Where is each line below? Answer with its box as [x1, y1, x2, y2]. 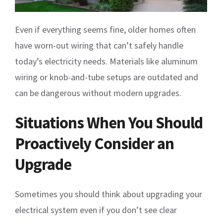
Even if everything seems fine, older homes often [15, 24, 196, 36]
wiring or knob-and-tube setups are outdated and [15, 71, 198, 83]
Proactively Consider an [15, 133, 174, 154]
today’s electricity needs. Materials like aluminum [15, 55, 198, 67]
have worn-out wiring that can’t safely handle [15, 40, 183, 52]
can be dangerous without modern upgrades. [15, 87, 181, 99]
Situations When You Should [15, 112, 203, 133]
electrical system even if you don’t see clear [15, 204, 177, 216]
